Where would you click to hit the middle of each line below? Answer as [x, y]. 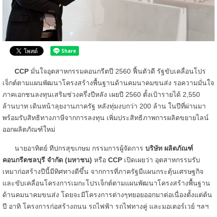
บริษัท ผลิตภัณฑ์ [169, 148]
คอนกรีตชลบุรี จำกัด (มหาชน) [47, 160]
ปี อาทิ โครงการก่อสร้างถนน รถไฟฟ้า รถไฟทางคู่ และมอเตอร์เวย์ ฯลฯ [106, 207]
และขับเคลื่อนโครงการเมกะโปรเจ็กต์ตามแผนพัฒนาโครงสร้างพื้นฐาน [106, 183]
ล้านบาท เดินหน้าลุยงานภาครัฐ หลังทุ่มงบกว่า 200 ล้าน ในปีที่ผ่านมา [104, 106]
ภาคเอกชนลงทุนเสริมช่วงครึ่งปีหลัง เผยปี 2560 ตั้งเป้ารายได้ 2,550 [101, 95]
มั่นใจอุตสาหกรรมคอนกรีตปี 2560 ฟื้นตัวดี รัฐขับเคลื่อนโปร [117, 71]
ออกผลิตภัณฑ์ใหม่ [29, 130]
